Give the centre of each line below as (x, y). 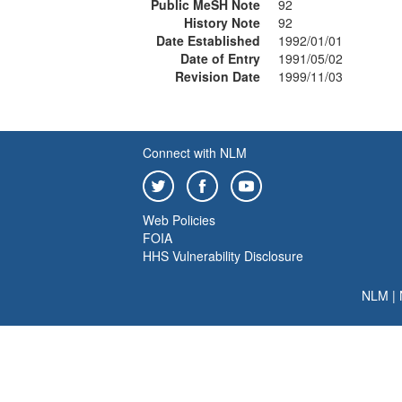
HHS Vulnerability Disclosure (223, 256)
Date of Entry (220, 58)
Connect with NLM (195, 153)
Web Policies (179, 220)
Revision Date (218, 76)
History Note (222, 22)
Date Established (208, 40)
